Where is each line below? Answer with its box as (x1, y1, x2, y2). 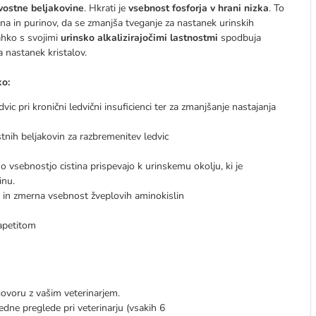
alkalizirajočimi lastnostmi (97, 31, 221, 44)
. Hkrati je (84, 1, 128, 15)
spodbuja (221, 31, 261, 44)
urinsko (61, 31, 95, 44)
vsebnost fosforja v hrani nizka (128, 1, 269, 15)
